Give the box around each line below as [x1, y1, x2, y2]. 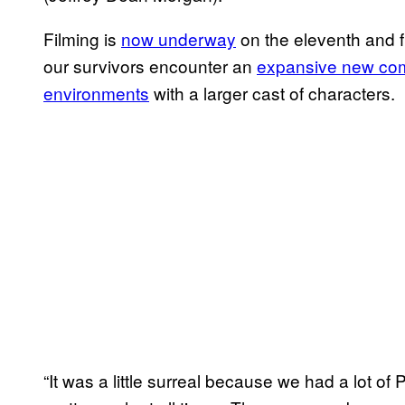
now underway [121, 25, 236, 51]
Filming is [43, 25, 121, 51]
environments [43, 80, 149, 105]
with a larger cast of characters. [149, 80, 395, 105]
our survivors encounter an [43, 52, 257, 78]
